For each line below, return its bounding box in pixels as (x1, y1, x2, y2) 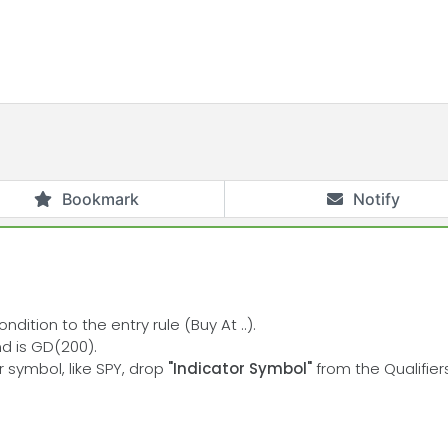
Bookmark (61, 189, 139, 209)
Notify (352, 189, 400, 209)
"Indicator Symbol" (164, 358, 316, 379)
